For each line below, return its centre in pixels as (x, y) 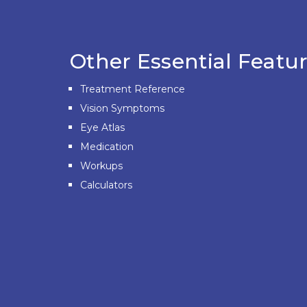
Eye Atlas (102, 128)
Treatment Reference (133, 89)
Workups (101, 166)
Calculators (106, 185)
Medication (107, 147)
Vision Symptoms (122, 109)
